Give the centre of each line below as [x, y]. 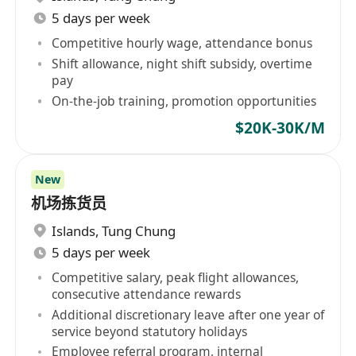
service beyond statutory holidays [150, 331]
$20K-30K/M [280, 128]
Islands [74, 230]
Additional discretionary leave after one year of [188, 314]
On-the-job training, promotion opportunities [184, 101]
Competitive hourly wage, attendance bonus [182, 43]
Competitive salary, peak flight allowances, [176, 277]
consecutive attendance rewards [147, 294]
